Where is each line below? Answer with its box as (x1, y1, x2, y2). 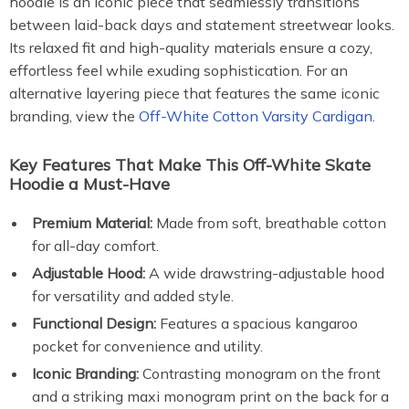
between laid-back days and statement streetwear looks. (9, 16, 394, 34)
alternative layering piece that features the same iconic (9, 84, 380, 102)
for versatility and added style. (32, 287, 234, 305)
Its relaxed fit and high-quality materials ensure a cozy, (9, 38, 372, 57)
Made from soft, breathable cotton (152, 214, 386, 232)
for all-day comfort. (32, 236, 159, 255)
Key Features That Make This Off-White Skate (9, 154, 371, 175)
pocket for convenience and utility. (32, 337, 263, 355)
